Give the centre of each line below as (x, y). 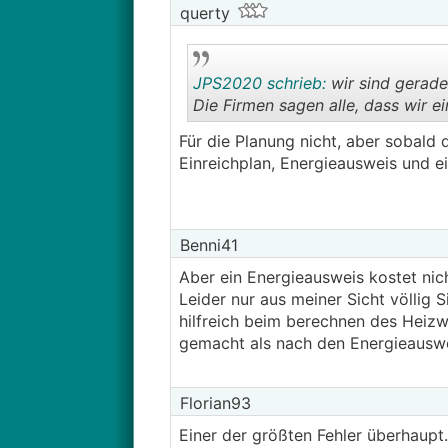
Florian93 (212, 403)
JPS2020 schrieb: (259, 83)
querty (202, 13)
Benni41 (206, 245)
